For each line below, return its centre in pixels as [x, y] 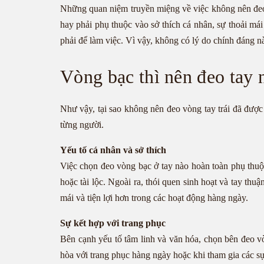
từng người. [82, 125]
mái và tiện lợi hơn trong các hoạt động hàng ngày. [154, 198]
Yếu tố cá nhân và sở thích [113, 150]
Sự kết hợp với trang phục [113, 223]
